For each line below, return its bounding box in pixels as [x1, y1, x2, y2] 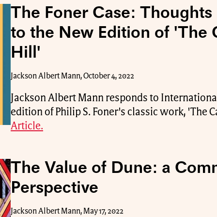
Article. [11, 121, 43, 131]
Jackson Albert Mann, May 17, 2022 [11, 207, 124, 215]
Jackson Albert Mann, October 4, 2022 [11, 72, 134, 80]
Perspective [11, 180, 98, 197]
